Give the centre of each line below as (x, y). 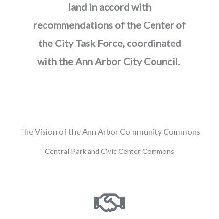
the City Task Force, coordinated (109, 43)
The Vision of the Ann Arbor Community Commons (109, 131)
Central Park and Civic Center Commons (109, 151)
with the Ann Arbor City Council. (109, 61)
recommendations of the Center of (109, 25)
